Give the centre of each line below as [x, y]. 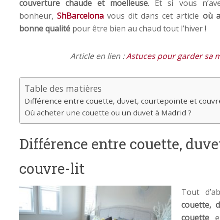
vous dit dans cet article [153, 15]
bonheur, [38, 15]
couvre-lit [52, 168]
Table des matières [63, 88]
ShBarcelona [81, 15]
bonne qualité [45, 28]
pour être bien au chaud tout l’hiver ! [138, 28]
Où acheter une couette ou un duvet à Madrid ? [108, 112]
